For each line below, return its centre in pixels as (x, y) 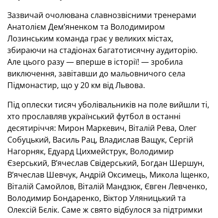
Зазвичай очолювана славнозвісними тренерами (102, 15)
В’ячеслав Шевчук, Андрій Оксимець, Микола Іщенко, (108, 175)
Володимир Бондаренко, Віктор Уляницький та (97, 198)
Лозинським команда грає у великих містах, (90, 38)
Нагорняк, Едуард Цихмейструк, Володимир (91, 151)
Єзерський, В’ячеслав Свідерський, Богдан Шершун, (106, 163)
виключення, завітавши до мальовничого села (96, 73)
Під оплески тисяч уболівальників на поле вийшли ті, (108, 105)
